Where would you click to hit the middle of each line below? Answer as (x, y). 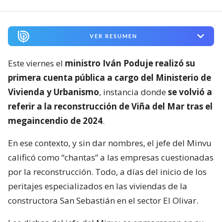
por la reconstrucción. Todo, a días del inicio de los (107, 172)
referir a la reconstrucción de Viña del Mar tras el (110, 107)
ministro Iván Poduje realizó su (130, 63)
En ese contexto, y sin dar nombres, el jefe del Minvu (110, 143)
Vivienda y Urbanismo (54, 92)
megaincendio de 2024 (55, 121)
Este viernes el (36, 63)
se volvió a (190, 92)
